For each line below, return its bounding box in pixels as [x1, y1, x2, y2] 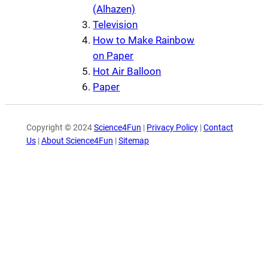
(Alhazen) [93, 2, 136, 15]
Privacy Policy [146, 123, 198, 133]
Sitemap [118, 136, 149, 147]
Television [93, 18, 138, 31]
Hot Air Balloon [93, 65, 162, 77]
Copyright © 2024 [26, 123, 94, 133]
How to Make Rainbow [93, 33, 195, 46]
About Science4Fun [41, 136, 113, 147]
